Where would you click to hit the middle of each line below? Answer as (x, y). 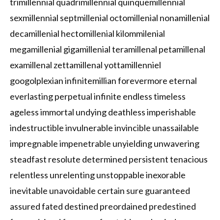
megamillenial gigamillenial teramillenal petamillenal (108, 49)
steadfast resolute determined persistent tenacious (109, 159)
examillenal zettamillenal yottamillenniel (85, 65)
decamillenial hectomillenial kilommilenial (87, 34)
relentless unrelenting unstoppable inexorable (98, 175)
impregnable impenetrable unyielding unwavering (105, 144)
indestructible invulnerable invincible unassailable (104, 128)
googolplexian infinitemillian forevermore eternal (103, 81)
